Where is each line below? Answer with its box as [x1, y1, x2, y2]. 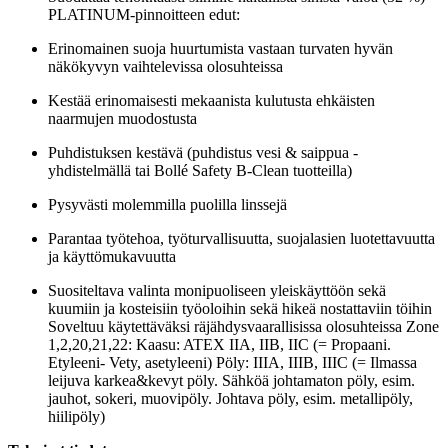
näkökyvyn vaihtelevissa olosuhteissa [48, 57, 283, 75]
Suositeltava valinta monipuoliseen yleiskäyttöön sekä [48, 281, 386, 299]
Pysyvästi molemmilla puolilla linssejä [48, 195, 287, 213]
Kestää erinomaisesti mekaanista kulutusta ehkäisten [48, 91, 375, 109]
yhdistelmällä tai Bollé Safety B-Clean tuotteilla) [48, 161, 352, 179]
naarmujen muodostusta [48, 109, 197, 127]
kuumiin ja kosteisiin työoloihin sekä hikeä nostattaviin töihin [48, 299, 432, 317]
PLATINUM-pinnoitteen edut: [48, 5, 240, 23]
